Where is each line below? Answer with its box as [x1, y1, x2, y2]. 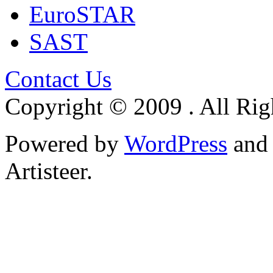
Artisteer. [5, 158, 93, 185]
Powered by [5, 130, 124, 157]
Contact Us [5, 66, 112, 93]
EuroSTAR [29, 1, 135, 28]
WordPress [124, 130, 227, 157]
